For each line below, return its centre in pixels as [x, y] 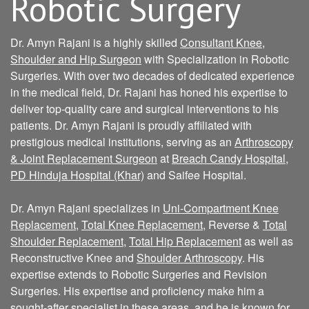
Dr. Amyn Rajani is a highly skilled [95, 42]
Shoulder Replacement [67, 241]
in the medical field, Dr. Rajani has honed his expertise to [149, 92]
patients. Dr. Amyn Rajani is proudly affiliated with [131, 125]
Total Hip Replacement [185, 241]
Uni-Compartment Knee [221, 208]
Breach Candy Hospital [229, 158]
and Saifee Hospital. [195, 175]
